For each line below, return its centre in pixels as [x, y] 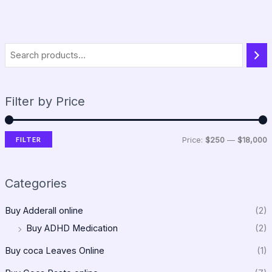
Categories [36, 184]
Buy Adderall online [44, 211]
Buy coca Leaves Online [54, 250]
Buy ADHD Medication [72, 229]
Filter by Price [45, 101]
